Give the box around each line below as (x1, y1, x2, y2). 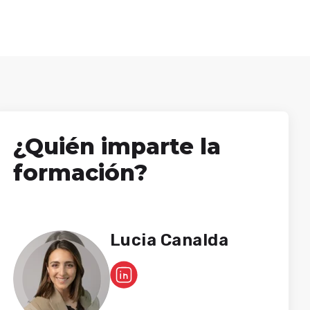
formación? (12, 159, 147, 187)
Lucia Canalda (109, 230, 229, 250)
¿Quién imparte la (12, 133, 221, 161)
